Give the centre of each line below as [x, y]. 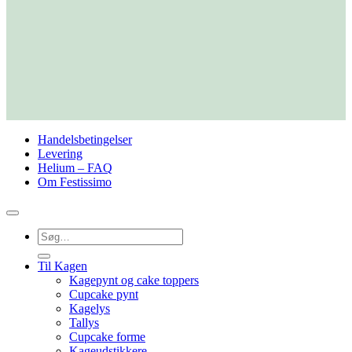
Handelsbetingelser [85, 139]
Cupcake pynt [104, 294]
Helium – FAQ [75, 167]
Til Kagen [62, 266]
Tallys [84, 322]
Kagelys [90, 308]
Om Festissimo [75, 181]
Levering [60, 153]
